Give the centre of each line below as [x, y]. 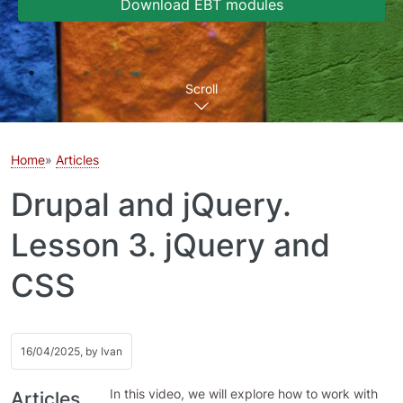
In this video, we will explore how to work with [244, 394]
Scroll [201, 89]
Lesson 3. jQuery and [170, 245]
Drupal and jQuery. [151, 204]
